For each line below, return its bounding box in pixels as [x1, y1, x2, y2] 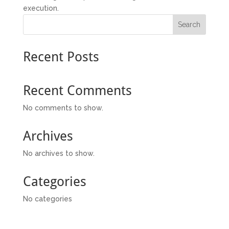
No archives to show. [22, 149, 95, 158]
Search [178, 20, 201, 29]
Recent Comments [22, 83, 132, 99]
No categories [22, 195, 72, 203]
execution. [22, 4, 59, 13]
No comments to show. [22, 104, 103, 112]
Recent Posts [22, 49, 99, 65]
